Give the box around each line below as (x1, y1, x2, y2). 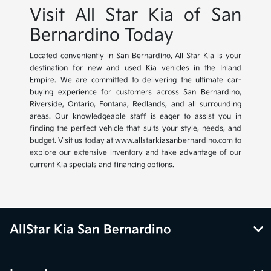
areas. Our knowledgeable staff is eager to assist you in (30, 112, 241, 122)
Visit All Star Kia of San (30, 5, 241, 26)
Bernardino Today (30, 25, 174, 46)
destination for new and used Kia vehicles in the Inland (30, 64, 241, 73)
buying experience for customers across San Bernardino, (30, 88, 241, 97)
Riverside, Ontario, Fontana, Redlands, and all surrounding (30, 100, 241, 109)
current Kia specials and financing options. (30, 160, 175, 170)
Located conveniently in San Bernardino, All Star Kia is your (30, 51, 241, 61)
